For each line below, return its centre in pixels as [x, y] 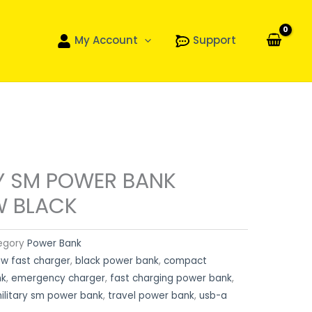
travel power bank [151, 295]
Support [214, 40]
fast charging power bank [171, 278]
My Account [106, 40]
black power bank [117, 260]
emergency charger [58, 278]
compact [185, 260]
